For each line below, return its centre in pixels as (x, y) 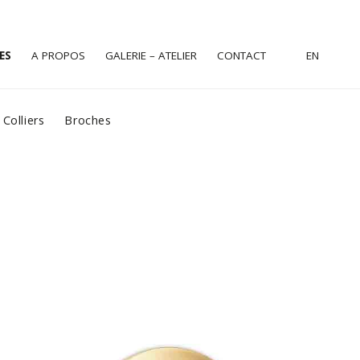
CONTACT (241, 55)
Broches (88, 120)
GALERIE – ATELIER (151, 55)
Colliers (24, 120)
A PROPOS (58, 55)
